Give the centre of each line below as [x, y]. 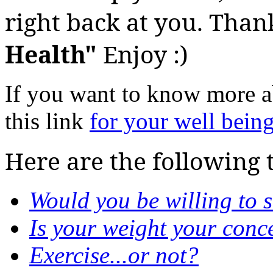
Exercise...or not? [114, 255]
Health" [51, 54]
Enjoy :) [143, 54]
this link [47, 121]
